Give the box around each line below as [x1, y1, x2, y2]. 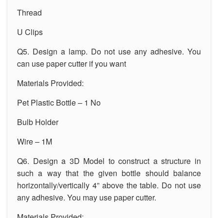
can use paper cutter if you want [17, 57, 126, 69]
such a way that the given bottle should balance [17, 167, 201, 179]
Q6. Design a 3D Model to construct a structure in [17, 155, 201, 166]
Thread [17, 6, 42, 18]
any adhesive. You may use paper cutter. [17, 191, 156, 203]
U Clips [17, 26, 45, 37]
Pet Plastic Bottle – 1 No [17, 96, 101, 108]
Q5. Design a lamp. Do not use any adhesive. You [17, 45, 201, 57]
